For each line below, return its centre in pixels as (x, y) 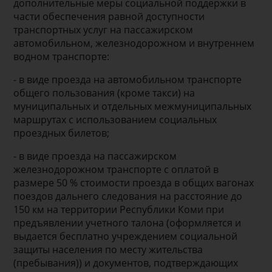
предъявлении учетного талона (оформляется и (127, 223)
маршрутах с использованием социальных (115, 119)
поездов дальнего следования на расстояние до (128, 196)
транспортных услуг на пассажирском (104, 29)
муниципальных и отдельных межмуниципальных (133, 106)
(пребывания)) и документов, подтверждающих (126, 263)
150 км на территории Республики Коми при (119, 209)
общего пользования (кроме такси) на (104, 93)
